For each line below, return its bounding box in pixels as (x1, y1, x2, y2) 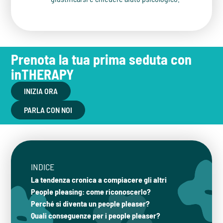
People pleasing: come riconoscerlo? (31, 187, 151, 196)
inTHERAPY (11, 66, 74, 83)
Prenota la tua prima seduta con (11, 51, 192, 68)
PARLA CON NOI (24, 105, 73, 114)
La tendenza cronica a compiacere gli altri (31, 175, 167, 184)
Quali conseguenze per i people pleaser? (31, 211, 161, 220)
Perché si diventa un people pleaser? (31, 199, 150, 208)
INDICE (31, 161, 55, 172)
